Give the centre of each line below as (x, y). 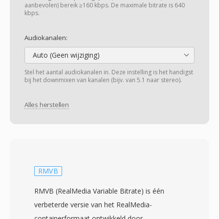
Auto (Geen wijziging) (65, 55)
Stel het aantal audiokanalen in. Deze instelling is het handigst (109, 72)
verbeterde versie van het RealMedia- (93, 205)
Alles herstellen (47, 105)
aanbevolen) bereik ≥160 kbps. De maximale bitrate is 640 (105, 5)
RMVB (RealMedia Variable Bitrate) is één (99, 191)
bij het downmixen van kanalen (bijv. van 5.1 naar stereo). (103, 80)
